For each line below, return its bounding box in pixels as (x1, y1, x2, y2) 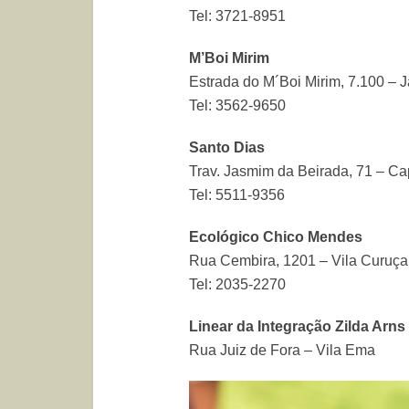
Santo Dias (189, 140, 265, 155)
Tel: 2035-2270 (189, 277, 286, 292)
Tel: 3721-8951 (189, 8, 286, 24)
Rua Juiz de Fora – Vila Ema (189, 342, 375, 358)
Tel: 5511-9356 (189, 187, 285, 203)
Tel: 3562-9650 (189, 98, 286, 113)
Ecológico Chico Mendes (189, 229, 362, 245)
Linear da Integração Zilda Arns (189, 319, 405, 334)
